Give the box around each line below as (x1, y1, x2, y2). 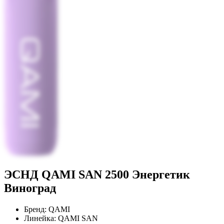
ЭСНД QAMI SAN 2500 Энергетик (4, 167, 190, 181)
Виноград (4, 181, 56, 194)
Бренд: (24, 204, 48, 213)
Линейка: (24, 213, 58, 222)
